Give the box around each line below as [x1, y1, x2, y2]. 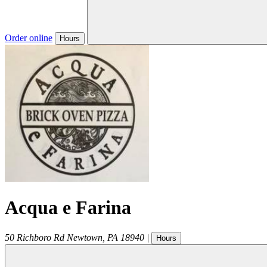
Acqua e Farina [5, 197, 131, 219]
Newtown [67, 232, 103, 243]
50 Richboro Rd [5, 232, 64, 243]
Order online [5, 32, 52, 43]
